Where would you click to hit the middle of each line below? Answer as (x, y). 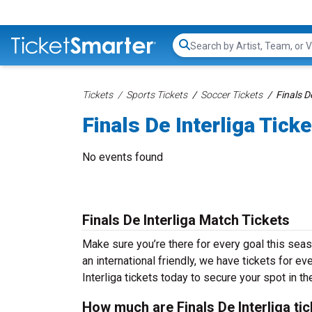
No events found (123, 157)
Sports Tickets (157, 95)
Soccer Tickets (232, 95)
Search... (209, 52)
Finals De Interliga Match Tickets (186, 220)
